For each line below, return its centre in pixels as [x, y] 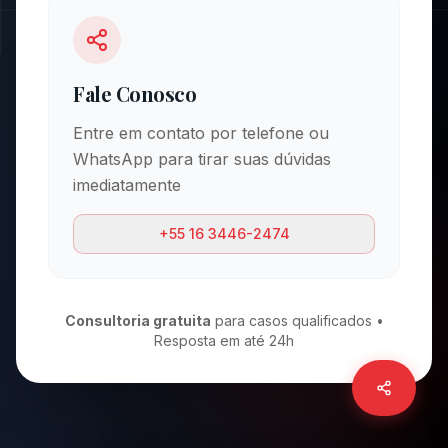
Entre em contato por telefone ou [201, 133]
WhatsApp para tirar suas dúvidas [202, 159]
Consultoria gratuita [137, 320]
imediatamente [127, 185]
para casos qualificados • [297, 320]
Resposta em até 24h [224, 340]
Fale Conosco [134, 93]
